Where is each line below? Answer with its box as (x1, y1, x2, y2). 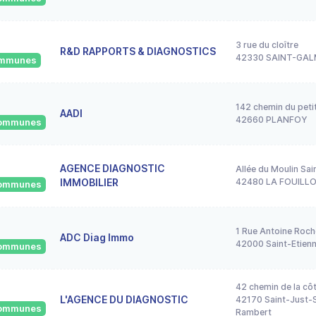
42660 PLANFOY (236, 114, 308, 125)
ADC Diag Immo (60, 231, 134, 243)
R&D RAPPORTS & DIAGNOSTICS (60, 44, 216, 57)
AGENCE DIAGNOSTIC (60, 162, 165, 174)
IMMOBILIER (60, 176, 119, 188)
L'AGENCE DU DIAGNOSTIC (60, 293, 188, 305)
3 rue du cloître (236, 39, 298, 50)
